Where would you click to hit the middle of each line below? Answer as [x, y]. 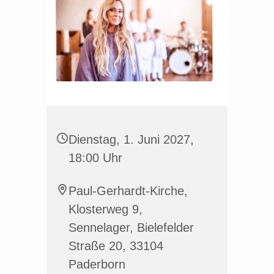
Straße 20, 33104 [116, 246]
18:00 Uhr [95, 157]
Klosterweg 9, [106, 209]
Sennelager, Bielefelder [131, 227]
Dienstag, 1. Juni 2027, [131, 139]
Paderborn [97, 264]
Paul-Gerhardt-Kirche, [128, 191]
